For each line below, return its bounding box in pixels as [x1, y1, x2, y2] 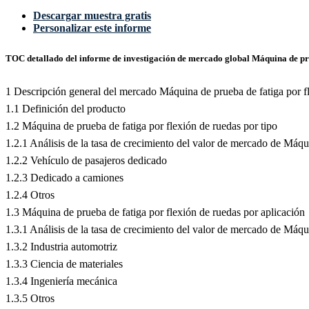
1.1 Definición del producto [6, 102, 126, 114]
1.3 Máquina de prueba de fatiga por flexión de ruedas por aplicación [6, 206, 305, 218]
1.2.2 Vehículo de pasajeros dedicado [6, 154, 167, 166]
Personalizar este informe [33, 22, 151, 34]
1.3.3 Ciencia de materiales [6, 257, 123, 270]
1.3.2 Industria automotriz [6, 240, 117, 252]
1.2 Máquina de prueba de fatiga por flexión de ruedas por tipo [6, 119, 277, 132]
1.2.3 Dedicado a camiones [6, 171, 123, 183]
